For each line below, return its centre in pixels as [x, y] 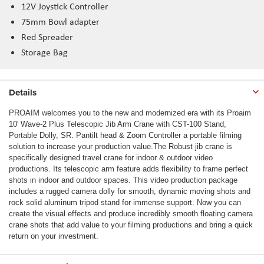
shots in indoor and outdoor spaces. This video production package [123, 180]
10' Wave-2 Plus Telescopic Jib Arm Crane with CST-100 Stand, [118, 124]
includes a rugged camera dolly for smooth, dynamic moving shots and [130, 191]
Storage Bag [44, 52]
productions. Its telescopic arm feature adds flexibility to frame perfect [128, 169]
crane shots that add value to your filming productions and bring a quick [131, 225]
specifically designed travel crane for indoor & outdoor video [111, 157]
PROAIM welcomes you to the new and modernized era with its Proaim [130, 113]
